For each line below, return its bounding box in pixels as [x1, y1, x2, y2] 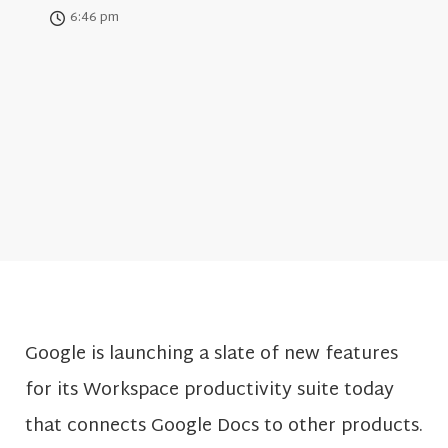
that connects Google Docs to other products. [25, 410, 423, 444]
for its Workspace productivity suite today [25, 374, 394, 408]
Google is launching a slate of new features [25, 338, 398, 372]
